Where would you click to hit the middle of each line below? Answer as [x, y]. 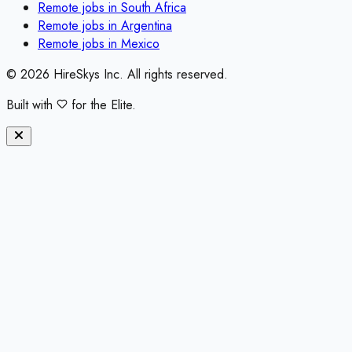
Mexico [140, 44]
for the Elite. [102, 105]
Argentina [147, 26]
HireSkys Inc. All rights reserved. [139, 75]
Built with [31, 105]
